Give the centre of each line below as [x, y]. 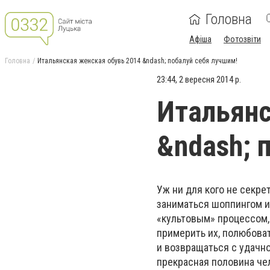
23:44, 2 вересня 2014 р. [199, 80]
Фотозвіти [242, 39]
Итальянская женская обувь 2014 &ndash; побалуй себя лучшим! [137, 61]
